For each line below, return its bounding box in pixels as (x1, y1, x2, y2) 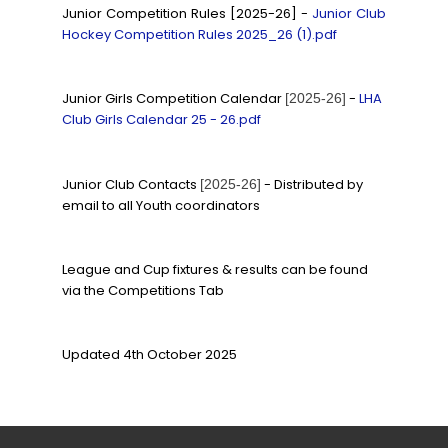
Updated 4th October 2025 (62, 344, 238, 364)
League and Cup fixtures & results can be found (62, 259, 369, 279)
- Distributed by (261, 174, 364, 194)
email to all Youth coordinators (62, 195, 261, 215)
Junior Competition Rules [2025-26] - (62, 4, 312, 24)
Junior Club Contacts (62, 174, 201, 194)
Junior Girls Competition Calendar (62, 89, 286, 109)
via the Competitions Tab (62, 280, 228, 300)
